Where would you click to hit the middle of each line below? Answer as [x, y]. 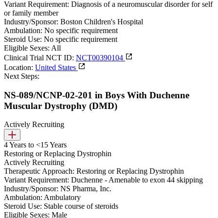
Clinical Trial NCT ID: [39, 57]
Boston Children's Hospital [102, 21]
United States [56, 67]
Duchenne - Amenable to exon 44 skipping [137, 180]
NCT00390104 [100, 57]
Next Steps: [22, 76]
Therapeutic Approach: [39, 171]
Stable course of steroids [81, 206]
